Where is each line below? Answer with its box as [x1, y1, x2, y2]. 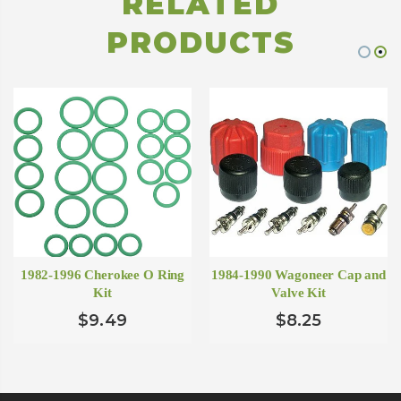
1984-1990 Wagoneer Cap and [210, 268, 387, 283]
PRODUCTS [106, 25, 295, 61]
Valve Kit [271, 286, 326, 301]
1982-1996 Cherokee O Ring [20, 268, 185, 283]
